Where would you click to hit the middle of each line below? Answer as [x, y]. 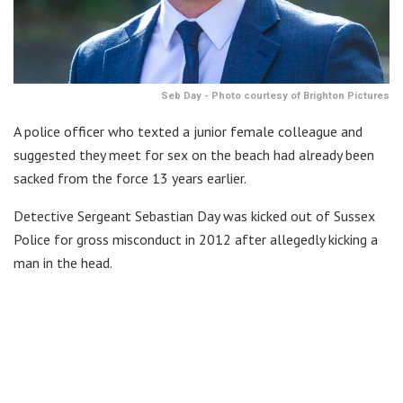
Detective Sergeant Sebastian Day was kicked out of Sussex [194, 215]
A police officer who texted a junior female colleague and [188, 131]
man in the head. [63, 262]
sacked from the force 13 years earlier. [130, 178]
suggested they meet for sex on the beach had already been [194, 154]
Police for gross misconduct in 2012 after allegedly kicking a [196, 239]
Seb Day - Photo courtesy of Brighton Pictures [275, 95]
